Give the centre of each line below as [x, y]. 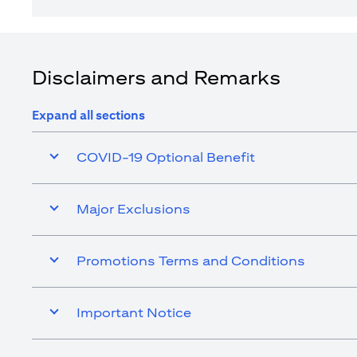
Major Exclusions [133, 209]
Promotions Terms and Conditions [191, 261]
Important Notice [134, 313]
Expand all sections [88, 115]
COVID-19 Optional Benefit [166, 157]
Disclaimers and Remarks [156, 77]
